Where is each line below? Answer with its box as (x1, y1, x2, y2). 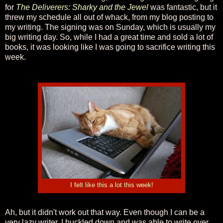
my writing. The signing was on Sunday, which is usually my (5, 22, 216, 31)
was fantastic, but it (150, 2, 217, 11)
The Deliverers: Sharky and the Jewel (16, 2, 148, 11)
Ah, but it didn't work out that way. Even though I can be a (5, 208, 205, 217)
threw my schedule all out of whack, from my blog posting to (5, 12, 214, 21)
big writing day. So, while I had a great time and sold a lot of (5, 32, 213, 41)
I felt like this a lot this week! (70, 181, 153, 189)
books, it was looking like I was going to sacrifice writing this (5, 42, 215, 51)
